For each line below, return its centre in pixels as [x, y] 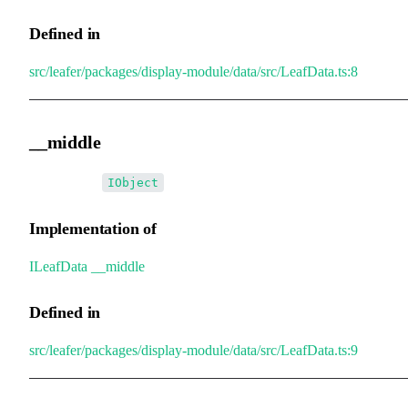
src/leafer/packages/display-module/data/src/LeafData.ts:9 [194, 350]
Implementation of [93, 228]
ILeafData [58, 266]
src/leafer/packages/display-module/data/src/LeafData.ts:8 [194, 71]
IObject [133, 182]
